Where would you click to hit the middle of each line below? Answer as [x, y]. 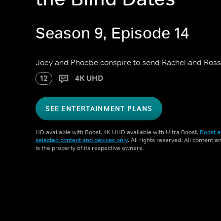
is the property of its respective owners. [90, 148]
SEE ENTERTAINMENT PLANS [99, 109]
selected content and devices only [82, 140]
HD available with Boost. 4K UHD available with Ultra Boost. [118, 132]
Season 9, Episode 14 [112, 33]
